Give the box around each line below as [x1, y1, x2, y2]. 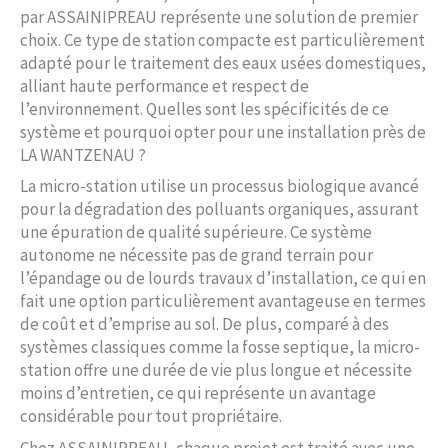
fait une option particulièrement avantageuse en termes [20, 290, 426, 313]
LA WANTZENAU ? [20, 143, 146, 166]
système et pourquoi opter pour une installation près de [20, 120, 426, 143]
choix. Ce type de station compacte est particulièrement [20, 28, 425, 51]
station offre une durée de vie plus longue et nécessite [20, 359, 412, 382]
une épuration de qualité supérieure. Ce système [20, 221, 372, 244]
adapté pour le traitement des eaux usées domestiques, [20, 51, 426, 74]
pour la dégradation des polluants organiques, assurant [20, 198, 419, 221]
